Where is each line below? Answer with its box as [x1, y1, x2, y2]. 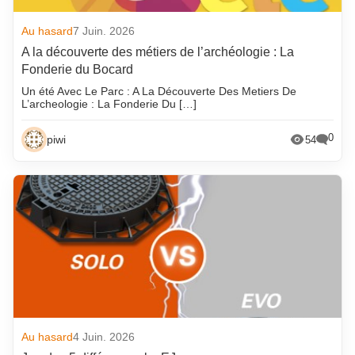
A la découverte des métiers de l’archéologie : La [21, 45, 295, 59]
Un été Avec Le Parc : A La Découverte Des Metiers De [21, 85, 297, 98]
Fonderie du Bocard [21, 63, 134, 77]
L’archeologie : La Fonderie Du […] [21, 97, 197, 111]
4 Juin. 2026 [73, 330, 136, 344]
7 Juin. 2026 [73, 25, 136, 38]
